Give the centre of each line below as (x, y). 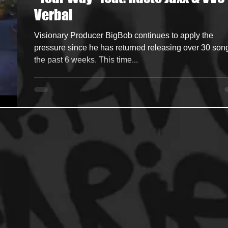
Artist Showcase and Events (152, 26)
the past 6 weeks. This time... (86, 60)
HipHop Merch (60, 26)
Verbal (53, 15)
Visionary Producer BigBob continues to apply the (124, 35)
